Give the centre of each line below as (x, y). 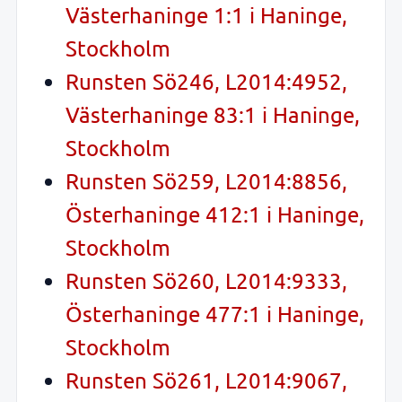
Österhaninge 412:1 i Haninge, (215, 214)
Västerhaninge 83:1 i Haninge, (213, 115)
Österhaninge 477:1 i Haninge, (215, 314)
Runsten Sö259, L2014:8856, (206, 181)
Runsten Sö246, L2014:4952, (206, 82)
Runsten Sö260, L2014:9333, (206, 281)
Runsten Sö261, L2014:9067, (206, 380)
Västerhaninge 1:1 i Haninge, (206, 15)
